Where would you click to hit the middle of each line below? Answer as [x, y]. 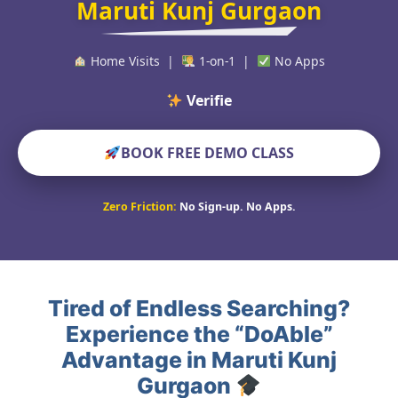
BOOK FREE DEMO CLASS [207, 153]
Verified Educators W [209, 100]
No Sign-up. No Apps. [237, 207]
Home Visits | [135, 61]
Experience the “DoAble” [199, 334]
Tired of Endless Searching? [199, 309]
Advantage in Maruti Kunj [199, 360]
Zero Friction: [139, 207]
